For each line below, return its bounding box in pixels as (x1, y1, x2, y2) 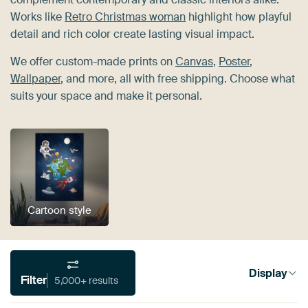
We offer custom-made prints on (10, 54, 175, 69)
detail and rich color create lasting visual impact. (10, 26, 254, 41)
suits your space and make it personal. (10, 88, 202, 103)
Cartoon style (27, 203, 91, 218)
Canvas (175, 54, 213, 69)
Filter (21, 273, 47, 288)
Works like (10, 9, 65, 24)
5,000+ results (89, 274, 118, 287)
